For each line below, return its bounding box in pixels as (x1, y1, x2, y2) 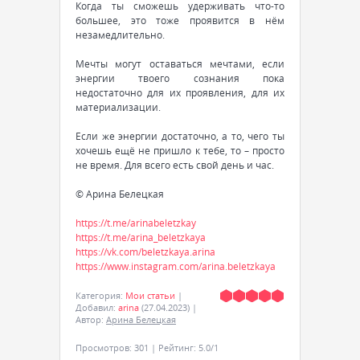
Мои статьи (125, 289, 175, 301)
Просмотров (76, 342, 129, 354)
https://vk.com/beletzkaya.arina (76, 245, 215, 258)
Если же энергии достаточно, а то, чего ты (76, 129, 284, 142)
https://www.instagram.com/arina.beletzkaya (76, 260, 276, 272)
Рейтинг (158, 342, 194, 354)
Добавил (76, 301, 113, 313)
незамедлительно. (76, 28, 165, 41)
